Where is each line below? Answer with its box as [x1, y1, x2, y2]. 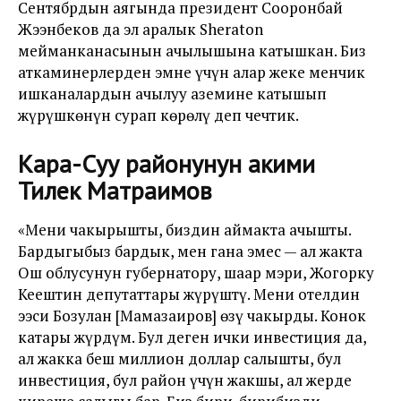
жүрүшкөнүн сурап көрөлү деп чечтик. [18, 105, 299, 125]
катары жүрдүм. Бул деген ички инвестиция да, [18, 327, 366, 347]
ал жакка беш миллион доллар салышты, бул [18, 348, 341, 369]
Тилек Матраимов [18, 174, 212, 207]
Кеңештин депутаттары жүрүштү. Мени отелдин [18, 284, 360, 304]
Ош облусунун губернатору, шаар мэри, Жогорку [18, 262, 374, 283]
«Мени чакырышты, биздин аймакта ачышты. [18, 219, 351, 240]
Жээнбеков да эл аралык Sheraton [18, 19, 263, 39]
